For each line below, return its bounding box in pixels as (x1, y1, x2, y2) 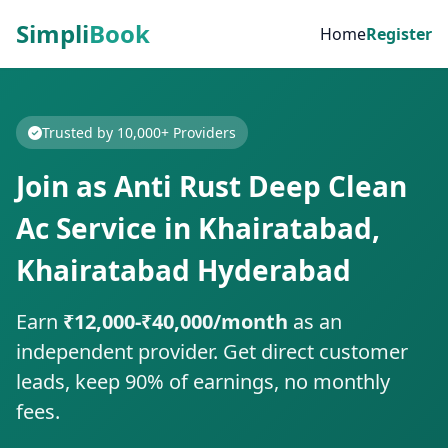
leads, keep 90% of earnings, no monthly (16, 368, 390, 395)
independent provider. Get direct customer (16, 338, 408, 365)
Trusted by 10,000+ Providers (42, 123, 236, 142)
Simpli (16, 17, 89, 50)
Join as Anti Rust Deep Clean (16, 167, 407, 205)
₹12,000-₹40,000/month (63, 308, 288, 335)
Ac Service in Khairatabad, (16, 209, 380, 247)
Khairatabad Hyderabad (16, 251, 351, 289)
